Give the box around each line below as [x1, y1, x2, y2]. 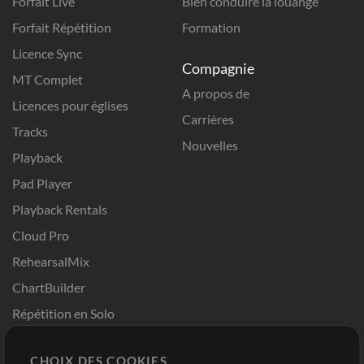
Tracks [12, 123, 48, 139]
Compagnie [182, 58, 254, 77]
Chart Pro [12, 331, 67, 347]
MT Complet [12, 71, 83, 87]
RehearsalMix [12, 253, 89, 269]
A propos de [182, 84, 249, 101]
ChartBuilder [12, 279, 85, 295]
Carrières [182, 110, 234, 127]
